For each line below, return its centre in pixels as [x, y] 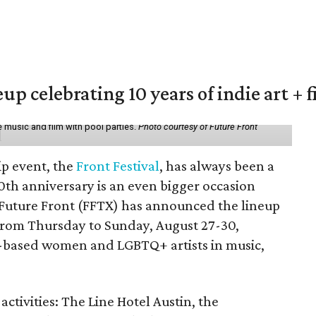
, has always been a [217, 166]
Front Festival [118, 166]
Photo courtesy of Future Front [198, 127]
